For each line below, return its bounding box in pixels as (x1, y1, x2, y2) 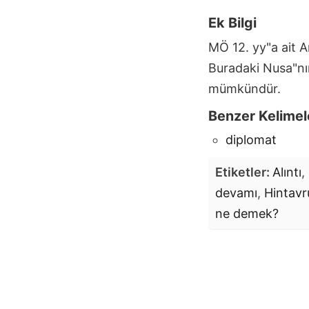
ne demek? (215, 206, 279, 221)
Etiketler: (215, 164, 272, 179)
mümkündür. (208, 81, 281, 96)
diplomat (226, 132, 277, 147)
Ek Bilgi (208, 14, 257, 32)
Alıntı (272, 164, 301, 179)
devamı (215, 185, 257, 200)
